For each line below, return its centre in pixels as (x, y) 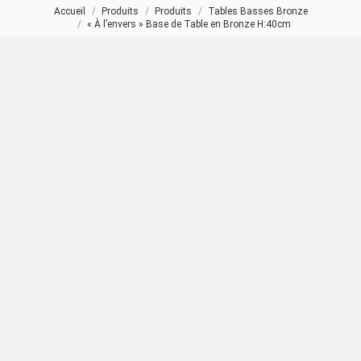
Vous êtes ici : (48, 13)
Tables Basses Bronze (257, 11)
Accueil (69, 11)
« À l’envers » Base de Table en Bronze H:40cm (189, 24)
